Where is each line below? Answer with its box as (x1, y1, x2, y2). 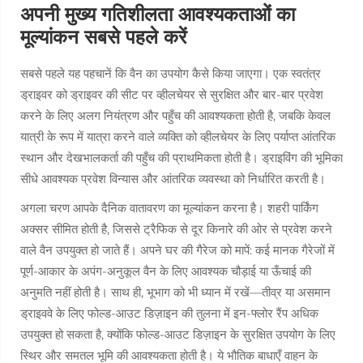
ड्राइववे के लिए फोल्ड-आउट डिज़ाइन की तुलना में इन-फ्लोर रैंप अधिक (20, 305, 318, 321)
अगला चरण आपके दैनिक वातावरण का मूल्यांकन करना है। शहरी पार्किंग (20, 200, 318, 216)
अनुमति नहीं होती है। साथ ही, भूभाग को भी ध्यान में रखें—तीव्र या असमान (20, 284, 331, 300)
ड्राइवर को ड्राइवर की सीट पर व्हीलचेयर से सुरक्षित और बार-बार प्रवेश (20, 87, 323, 102)
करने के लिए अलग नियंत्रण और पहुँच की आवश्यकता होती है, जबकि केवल (20, 108, 331, 123)
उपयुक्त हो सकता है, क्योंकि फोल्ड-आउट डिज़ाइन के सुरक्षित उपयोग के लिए (20, 327, 335, 342)
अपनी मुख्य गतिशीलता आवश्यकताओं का (20, 2, 295, 26)
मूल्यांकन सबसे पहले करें (20, 25, 186, 49)
